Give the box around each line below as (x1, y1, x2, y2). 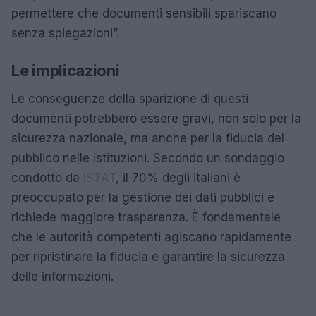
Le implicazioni (11, 61, 120, 80)
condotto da (11, 170, 83, 185)
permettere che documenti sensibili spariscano (11, 6, 276, 20)
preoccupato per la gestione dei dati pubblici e (11, 190, 274, 205)
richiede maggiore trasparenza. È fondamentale (11, 209, 281, 224)
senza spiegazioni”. (11, 25, 119, 40)
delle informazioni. (11, 269, 114, 284)
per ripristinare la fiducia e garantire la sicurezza (11, 249, 285, 264)
